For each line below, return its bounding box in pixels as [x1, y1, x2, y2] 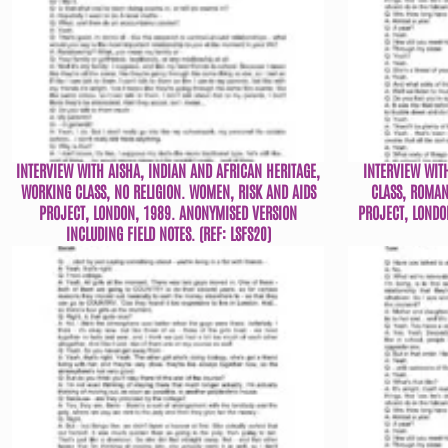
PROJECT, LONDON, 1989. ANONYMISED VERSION [39, 202, 297, 223]
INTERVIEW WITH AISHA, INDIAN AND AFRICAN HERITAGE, [16, 160, 320, 181]
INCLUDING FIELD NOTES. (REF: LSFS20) [65, 223, 271, 244]
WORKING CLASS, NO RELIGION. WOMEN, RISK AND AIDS [20, 181, 316, 202]
